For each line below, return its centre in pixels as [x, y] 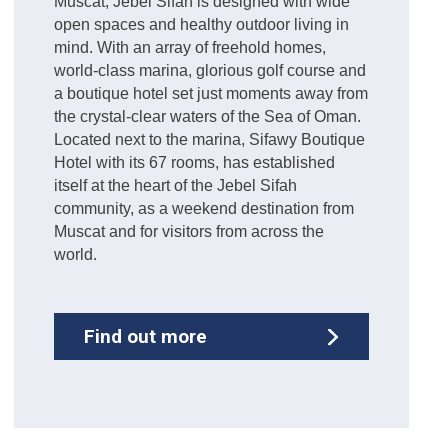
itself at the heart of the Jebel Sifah [175, 186]
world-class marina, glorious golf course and [209, 71]
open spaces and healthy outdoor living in [201, 25]
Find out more [145, 337]
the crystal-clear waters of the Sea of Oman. [207, 117]
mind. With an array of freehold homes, [189, 48]
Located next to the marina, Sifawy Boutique [209, 140]
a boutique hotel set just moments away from [210, 94]
